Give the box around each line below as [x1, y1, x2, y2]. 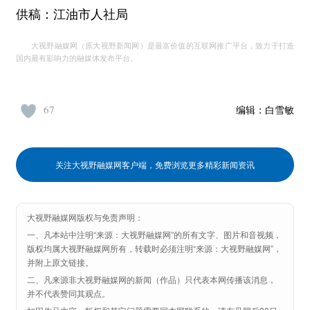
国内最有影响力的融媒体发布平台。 [16, 54, 138, 62]
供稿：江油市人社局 [16, 8, 128, 21]
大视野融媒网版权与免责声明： [27, 211, 143, 224]
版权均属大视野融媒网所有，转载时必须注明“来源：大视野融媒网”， [27, 242, 282, 254]
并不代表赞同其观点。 [27, 287, 110, 299]
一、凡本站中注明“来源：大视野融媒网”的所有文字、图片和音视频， [27, 228, 282, 240]
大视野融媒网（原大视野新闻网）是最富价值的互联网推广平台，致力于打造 [31, 42, 294, 50]
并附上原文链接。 [27, 256, 93, 268]
